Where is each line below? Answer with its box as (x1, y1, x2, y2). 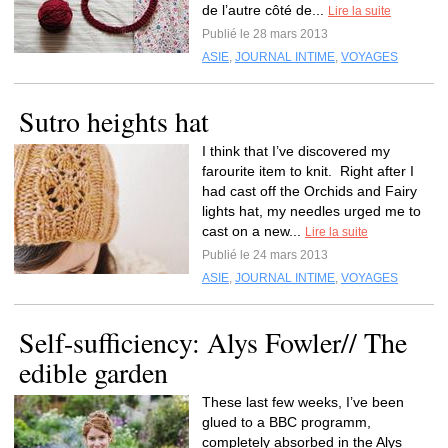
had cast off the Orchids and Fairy (202, 183, 417, 199)
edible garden (19, 353, 168, 391)
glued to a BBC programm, (202, 414, 371, 430)
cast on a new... (202, 223, 305, 239)
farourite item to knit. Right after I (202, 163, 414, 179)
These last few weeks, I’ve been (202, 394, 404, 410)
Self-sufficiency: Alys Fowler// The (19, 323, 407, 361)
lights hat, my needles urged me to (202, 203, 421, 219)
